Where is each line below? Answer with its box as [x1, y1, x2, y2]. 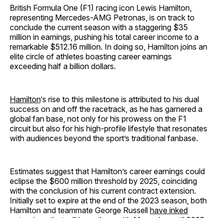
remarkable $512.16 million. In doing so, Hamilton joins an [10, 42, 207, 52]
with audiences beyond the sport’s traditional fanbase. [10, 133, 198, 144]
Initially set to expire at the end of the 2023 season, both [10, 196, 207, 206]
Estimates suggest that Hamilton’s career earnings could [10, 166, 205, 177]
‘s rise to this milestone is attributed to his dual [40, 94, 199, 105]
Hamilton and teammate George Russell [10, 205, 150, 216]
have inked [150, 205, 188, 216]
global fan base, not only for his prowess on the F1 [10, 114, 186, 124]
